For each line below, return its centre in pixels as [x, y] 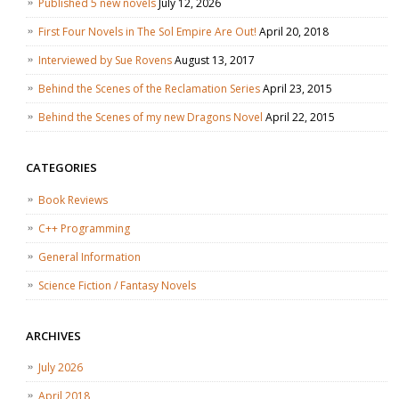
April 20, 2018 [294, 32]
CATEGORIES [61, 168]
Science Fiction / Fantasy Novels [118, 285]
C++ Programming [85, 228]
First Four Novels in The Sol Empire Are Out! [148, 32]
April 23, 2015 [298, 89]
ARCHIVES [53, 335]
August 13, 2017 [215, 61]
